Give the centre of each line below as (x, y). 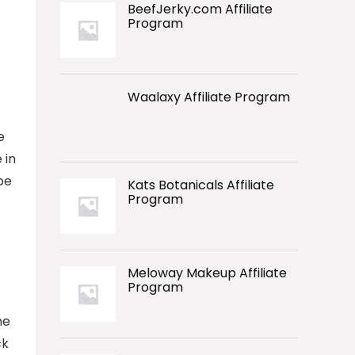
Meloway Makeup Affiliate (207, 273)
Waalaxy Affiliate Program (209, 97)
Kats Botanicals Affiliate (201, 185)
